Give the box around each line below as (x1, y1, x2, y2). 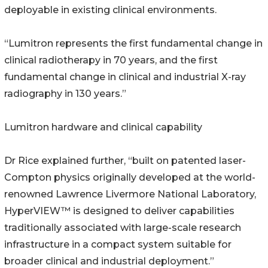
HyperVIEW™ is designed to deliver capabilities (4, 205, 234, 217)
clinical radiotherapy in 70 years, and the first (4, 54, 218, 66)
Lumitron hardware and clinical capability (4, 121, 202, 133)
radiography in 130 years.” (4, 88, 126, 100)
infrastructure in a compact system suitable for (4, 239, 232, 251)
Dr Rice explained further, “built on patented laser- (4, 155, 246, 167)
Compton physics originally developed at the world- (4, 172, 255, 184)
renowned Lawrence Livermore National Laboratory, (4, 188, 256, 200)
